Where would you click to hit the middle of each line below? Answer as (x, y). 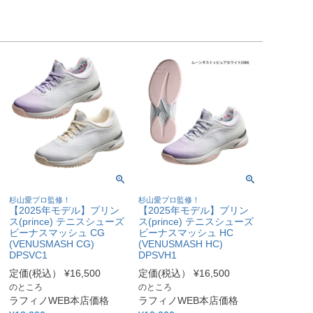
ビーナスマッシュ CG (57, 233)
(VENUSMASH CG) (51, 244)
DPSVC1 (28, 255)
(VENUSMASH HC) (181, 244)
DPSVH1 (158, 255)
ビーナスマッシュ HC (186, 233)
